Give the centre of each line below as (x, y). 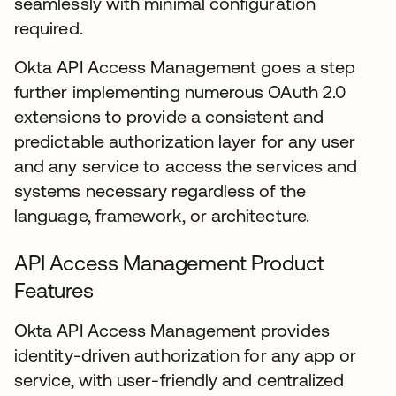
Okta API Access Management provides (172, 330)
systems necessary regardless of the (160, 190)
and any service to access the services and (186, 166)
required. (49, 28)
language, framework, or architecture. (162, 215)
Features (54, 290)
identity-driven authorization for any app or (186, 355)
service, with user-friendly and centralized (179, 380)
